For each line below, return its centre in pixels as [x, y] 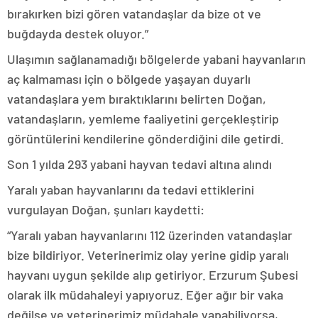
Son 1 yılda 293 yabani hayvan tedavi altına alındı [139, 164]
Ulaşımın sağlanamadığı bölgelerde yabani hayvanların [157, 59]
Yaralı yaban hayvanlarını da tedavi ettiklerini [131, 190]
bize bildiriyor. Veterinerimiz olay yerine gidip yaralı [148, 255]
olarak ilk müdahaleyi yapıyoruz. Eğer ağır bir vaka [145, 295]
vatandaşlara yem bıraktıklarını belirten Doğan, [137, 99]
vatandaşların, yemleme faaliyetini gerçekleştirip [143, 119]
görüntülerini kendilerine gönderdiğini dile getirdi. [146, 139]
